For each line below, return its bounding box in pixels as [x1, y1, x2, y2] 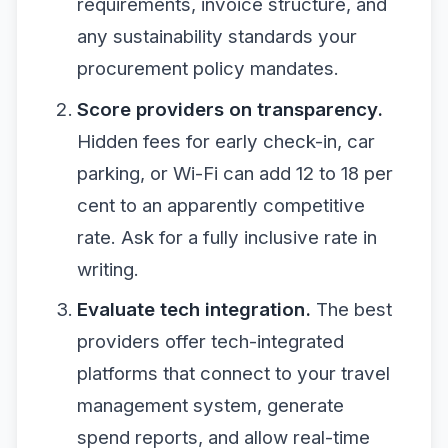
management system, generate [76, 394, 344, 418]
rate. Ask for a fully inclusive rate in [76, 225, 377, 249]
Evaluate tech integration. [76, 298, 311, 322]
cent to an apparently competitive [76, 193, 365, 217]
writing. [76, 257, 139, 281]
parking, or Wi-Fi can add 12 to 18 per [76, 161, 393, 185]
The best [310, 298, 392, 322]
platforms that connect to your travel [76, 362, 390, 386]
